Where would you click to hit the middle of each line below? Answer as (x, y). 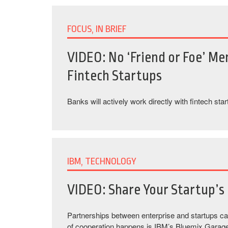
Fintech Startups (115, 76)
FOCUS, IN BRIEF (97, 29)
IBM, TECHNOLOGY (102, 161)
